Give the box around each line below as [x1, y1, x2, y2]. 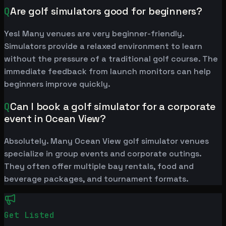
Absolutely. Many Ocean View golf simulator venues [4, 136, 209, 147]
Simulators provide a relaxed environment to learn [4, 41, 202, 52]
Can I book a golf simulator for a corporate [10, 100, 216, 114]
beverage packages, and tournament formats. [4, 174, 189, 185]
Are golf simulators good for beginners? [10, 5, 203, 18]
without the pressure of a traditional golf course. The [4, 53, 218, 65]
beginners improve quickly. [4, 79, 110, 90]
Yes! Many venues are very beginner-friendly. [4, 28, 184, 39]
